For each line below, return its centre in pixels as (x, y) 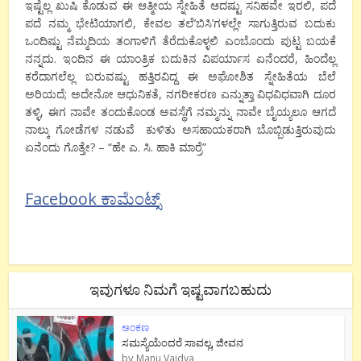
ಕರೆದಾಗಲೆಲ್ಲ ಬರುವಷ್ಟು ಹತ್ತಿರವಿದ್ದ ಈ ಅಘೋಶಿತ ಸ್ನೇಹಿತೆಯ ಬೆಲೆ (180, 76)
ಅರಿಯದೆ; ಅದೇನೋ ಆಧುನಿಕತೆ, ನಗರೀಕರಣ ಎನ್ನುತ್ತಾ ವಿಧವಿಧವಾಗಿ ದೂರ (180, 93)
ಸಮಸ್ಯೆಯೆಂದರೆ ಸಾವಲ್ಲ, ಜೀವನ (183, 342)
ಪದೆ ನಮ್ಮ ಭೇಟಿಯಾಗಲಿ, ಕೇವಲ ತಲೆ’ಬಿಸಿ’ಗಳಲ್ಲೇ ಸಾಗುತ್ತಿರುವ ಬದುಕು (180, 23)
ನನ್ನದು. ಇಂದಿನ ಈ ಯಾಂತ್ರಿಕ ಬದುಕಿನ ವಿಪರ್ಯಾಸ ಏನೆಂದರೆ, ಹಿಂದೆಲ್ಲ (180, 58)
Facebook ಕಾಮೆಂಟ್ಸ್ (93, 198)
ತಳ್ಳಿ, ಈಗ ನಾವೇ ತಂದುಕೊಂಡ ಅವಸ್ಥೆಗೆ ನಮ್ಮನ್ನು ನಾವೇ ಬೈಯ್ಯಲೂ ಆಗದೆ (180, 111)
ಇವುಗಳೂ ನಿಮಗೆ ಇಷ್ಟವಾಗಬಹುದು (180, 289)
